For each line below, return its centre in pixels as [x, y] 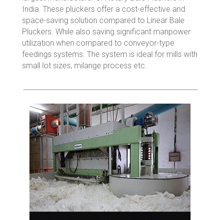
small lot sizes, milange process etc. [85, 65]
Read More [113, 157]
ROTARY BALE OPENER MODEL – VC [114, 110]
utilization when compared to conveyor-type [98, 43]
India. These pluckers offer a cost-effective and [103, 9]
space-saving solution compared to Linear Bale [103, 20]
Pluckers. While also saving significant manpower [106, 31]
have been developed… [114, 145]
